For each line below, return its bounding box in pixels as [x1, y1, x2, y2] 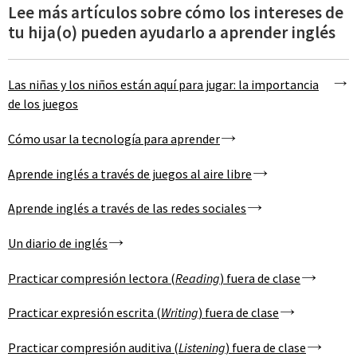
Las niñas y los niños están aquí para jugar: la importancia [8, 76, 319, 93]
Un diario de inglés [8, 235, 108, 252]
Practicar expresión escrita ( [8, 304, 161, 321]
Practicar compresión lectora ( [8, 269, 175, 286]
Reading [175, 269, 220, 286]
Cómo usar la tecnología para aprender [8, 131, 220, 147]
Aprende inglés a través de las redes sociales [8, 200, 246, 217]
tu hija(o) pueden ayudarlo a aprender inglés [8, 21, 335, 43]
